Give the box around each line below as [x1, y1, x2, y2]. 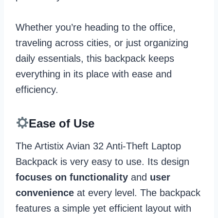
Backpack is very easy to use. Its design [16, 156, 189, 167]
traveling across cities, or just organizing [16, 37, 188, 48]
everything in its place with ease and [16, 68, 172, 79]
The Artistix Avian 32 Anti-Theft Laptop [16, 140, 181, 151]
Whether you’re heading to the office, [16, 21, 176, 33]
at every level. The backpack [74, 187, 200, 198]
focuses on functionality [16, 171, 128, 182]
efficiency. [16, 84, 58, 95]
